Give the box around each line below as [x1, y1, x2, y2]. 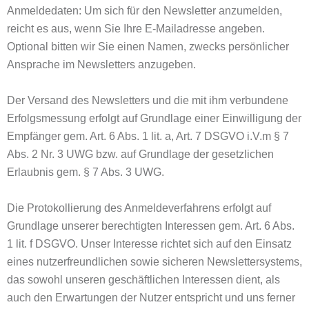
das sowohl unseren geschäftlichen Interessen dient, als [7, 274, 280, 286]
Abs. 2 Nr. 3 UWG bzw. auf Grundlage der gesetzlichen [7, 148, 274, 160]
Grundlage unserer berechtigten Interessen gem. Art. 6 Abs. [7, 220, 295, 232]
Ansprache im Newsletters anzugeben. [7, 59, 196, 70]
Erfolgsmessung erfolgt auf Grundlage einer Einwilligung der [7, 112, 301, 124]
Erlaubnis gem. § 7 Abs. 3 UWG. [7, 166, 164, 178]
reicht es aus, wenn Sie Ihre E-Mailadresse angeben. [7, 23, 265, 34]
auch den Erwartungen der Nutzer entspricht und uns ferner [7, 292, 295, 303]
